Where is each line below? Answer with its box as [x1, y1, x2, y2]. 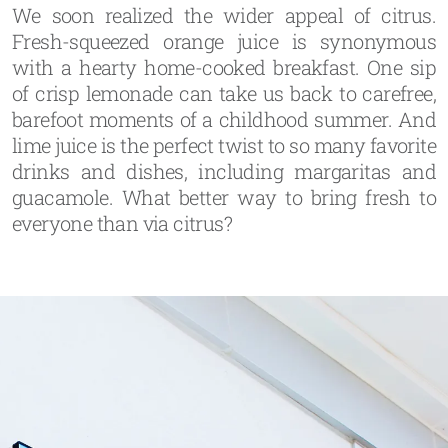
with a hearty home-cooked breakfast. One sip [12, 54, 436, 80]
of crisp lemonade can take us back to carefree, [12, 80, 436, 106]
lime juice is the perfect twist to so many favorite [12, 132, 436, 158]
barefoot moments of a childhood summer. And [12, 106, 436, 132]
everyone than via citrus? [12, 210, 232, 236]
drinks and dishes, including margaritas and [12, 158, 436, 184]
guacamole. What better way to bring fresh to [12, 184, 436, 210]
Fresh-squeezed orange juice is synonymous [12, 28, 436, 54]
